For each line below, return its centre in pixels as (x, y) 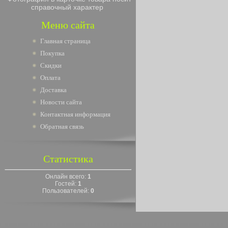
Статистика (68, 159)
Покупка (52, 53)
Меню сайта (68, 25)
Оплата (50, 78)
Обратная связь (62, 126)
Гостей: (66, 184)
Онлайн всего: (66, 177)
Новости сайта (61, 102)
